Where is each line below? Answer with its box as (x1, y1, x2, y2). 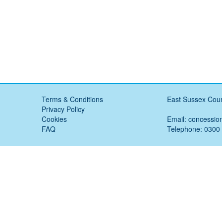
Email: (166, 114, 188, 124)
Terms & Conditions (42, 94, 103, 105)
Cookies (42, 114, 67, 124)
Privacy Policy (42, 104, 85, 114)
